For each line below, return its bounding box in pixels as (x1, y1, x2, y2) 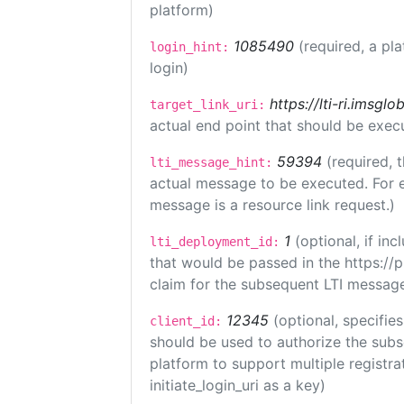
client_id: (150, 314, 222, 328)
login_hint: (150, 40, 229, 54)
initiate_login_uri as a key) (150, 376, 326, 394)
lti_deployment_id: (150, 234, 280, 249)
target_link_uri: (150, 97, 265, 112)
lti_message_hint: (150, 155, 272, 170)
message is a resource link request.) (150, 196, 395, 214)
